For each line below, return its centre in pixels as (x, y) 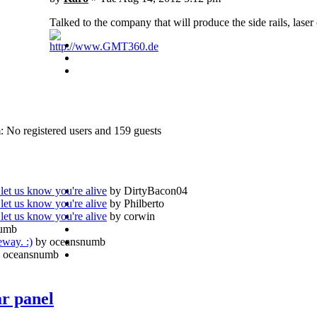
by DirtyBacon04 (147, 190)
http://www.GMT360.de (104, 47)
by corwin (131, 216)
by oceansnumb (69, 241)
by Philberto (135, 203)
